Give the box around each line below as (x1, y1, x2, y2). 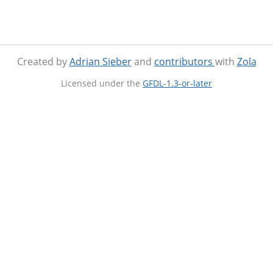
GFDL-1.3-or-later (143, 77, 212, 90)
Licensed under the (61, 77, 143, 90)
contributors (154, 55, 215, 69)
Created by (16, 55, 69, 69)
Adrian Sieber (69, 55, 132, 69)
